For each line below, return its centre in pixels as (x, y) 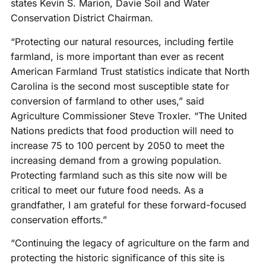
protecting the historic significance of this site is (117, 257)
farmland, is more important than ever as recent (117, 56)
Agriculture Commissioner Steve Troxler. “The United (129, 115)
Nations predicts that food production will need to (122, 130)
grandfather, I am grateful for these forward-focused (128, 205)
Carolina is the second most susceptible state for (120, 86)
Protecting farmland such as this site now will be (118, 175)
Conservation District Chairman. (82, 18)
